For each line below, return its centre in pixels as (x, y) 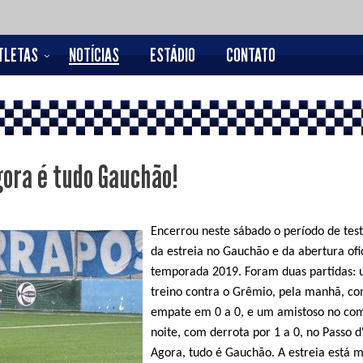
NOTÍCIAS (94, 55)
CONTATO (251, 55)
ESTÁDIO (173, 55)
